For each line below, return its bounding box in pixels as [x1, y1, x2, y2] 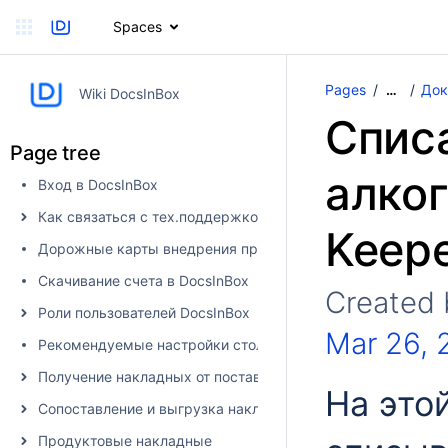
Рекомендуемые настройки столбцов [38, 336, 297, 353]
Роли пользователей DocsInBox [38, 304, 250, 321]
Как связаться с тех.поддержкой [38, 208, 266, 225]
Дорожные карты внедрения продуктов [38, 240, 314, 257]
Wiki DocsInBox [78, 85, 180, 102]
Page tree [10, 141, 101, 165]
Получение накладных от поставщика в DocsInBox [38, 368, 383, 385]
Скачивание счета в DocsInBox [38, 272, 249, 289]
